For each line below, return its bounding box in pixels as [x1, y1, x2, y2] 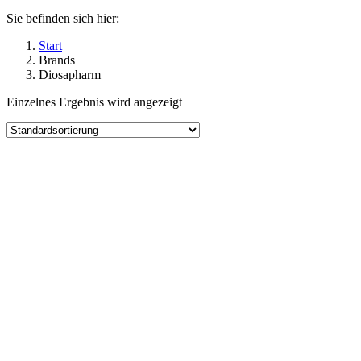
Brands [39, 52, 75, 67]
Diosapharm [39, 67, 101, 81]
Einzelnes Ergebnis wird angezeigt [6, 94, 182, 109]
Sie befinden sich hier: [6, 10, 119, 25]
